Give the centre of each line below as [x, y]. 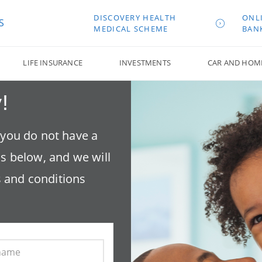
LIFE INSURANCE [53, 63]
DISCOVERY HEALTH [135, 18]
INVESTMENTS [145, 63]
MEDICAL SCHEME [131, 29]
